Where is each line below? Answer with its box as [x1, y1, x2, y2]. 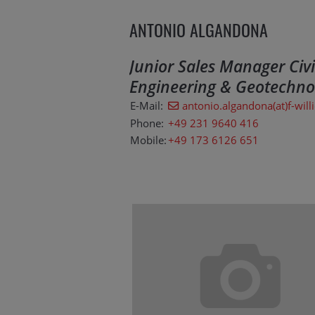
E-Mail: [130, 98, 163, 113]
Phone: [130, 116, 164, 131]
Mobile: [130, 133, 167, 148]
